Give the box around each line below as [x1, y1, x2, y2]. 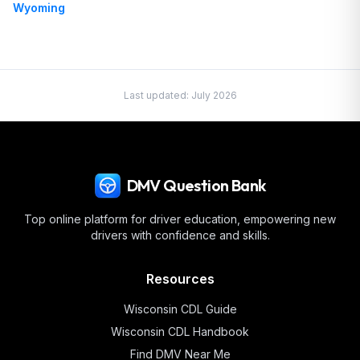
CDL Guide [177, 302, 237, 316]
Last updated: [123, 89, 191, 101]
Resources [145, 271, 215, 287]
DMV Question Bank [126, 175, 266, 195]
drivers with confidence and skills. [90, 228, 270, 242]
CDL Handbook [165, 325, 249, 338]
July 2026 [190, 89, 237, 101]
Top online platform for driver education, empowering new [24, 212, 336, 226]
